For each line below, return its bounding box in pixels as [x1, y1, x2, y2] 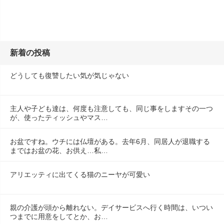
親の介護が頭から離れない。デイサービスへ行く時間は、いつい [10, 203, 213, 211]
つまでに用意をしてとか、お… [10, 212, 108, 220]
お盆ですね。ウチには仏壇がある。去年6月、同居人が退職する [10, 137, 210, 145]
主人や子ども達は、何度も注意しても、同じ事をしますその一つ [10, 104, 213, 112]
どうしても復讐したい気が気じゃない [10, 71, 129, 79]
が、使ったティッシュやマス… [10, 113, 108, 121]
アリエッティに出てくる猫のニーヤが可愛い [10, 170, 150, 178]
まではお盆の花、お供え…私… [10, 146, 108, 154]
